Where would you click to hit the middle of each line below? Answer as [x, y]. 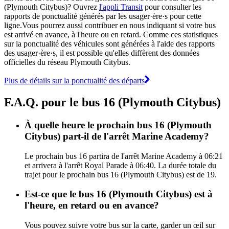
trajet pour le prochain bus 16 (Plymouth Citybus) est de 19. [121, 174]
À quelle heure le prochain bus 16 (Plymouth [118, 125]
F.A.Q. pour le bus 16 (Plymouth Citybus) [112, 102]
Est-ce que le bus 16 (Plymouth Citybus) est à [119, 194]
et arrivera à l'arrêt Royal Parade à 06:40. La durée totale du [120, 165]
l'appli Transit [121, 7]
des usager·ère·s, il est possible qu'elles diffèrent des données [102, 53]
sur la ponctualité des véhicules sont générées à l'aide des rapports [109, 43]
